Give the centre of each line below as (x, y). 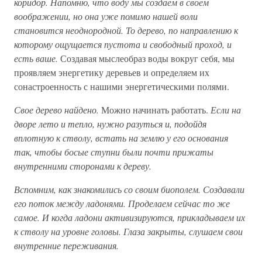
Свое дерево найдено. (58, 110)
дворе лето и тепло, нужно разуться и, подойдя (110, 124)
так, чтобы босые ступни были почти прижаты (114, 152)
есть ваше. (37, 58)
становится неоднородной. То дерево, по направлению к (126, 30)
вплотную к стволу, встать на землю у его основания (121, 138)
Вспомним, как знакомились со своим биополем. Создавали (129, 189)
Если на (226, 110)
